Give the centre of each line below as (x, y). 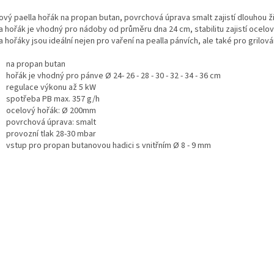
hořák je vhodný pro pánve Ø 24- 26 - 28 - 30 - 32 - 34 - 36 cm (113, 76)
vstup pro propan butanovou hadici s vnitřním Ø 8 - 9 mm (109, 146)
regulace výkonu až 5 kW (51, 88)
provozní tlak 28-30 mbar (51, 134)
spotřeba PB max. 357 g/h (53, 99)
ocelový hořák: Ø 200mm (51, 111)
